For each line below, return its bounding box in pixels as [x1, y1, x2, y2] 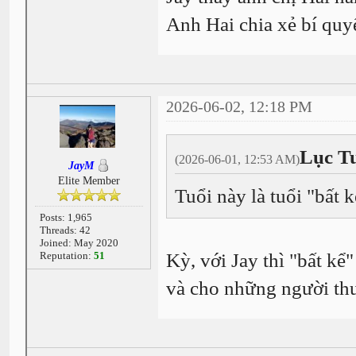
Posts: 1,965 [39, 211, 92, 223]
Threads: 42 [39, 223, 91, 236]
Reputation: [39, 249, 94, 261]
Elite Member [57, 174, 120, 187]
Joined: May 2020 [39, 236, 118, 249]
